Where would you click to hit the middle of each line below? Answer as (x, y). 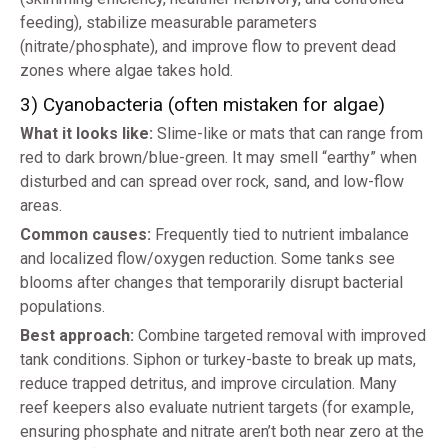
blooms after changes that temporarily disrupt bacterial (211, 283)
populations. (62, 307)
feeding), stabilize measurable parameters (168, 23)
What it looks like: (86, 134)
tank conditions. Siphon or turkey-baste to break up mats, (218, 360)
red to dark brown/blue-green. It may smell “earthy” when (218, 158)
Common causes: (85, 235)
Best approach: (77, 336)
